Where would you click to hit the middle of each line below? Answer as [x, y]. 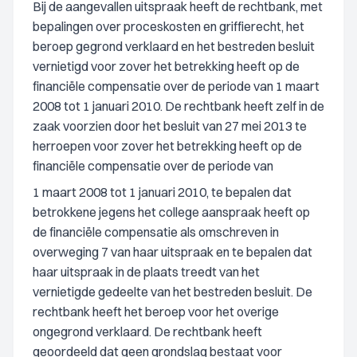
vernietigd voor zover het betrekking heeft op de [166, 66]
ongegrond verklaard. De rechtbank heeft [147, 331]
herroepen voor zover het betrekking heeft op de [167, 146]
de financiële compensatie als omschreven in [156, 232]
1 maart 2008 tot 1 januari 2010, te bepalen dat [162, 192]
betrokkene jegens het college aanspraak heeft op [171, 212]
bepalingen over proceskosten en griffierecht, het [169, 26]
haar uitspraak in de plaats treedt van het [146, 272]
